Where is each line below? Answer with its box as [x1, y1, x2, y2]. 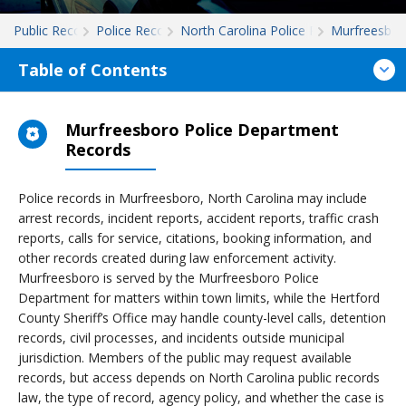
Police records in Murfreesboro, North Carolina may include [18, 189, 367, 207]
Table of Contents [18, 59, 167, 81]
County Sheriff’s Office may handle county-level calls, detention [18, 309, 386, 326]
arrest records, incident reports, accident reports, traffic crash [18, 209, 379, 227]
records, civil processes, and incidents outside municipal [18, 329, 344, 346]
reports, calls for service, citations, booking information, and [18, 229, 372, 246]
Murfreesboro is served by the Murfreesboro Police [18, 269, 319, 286]
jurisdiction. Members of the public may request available [18, 349, 352, 366]
